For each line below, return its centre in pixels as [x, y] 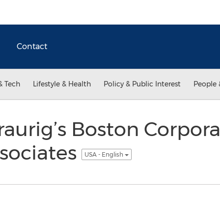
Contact [32, 46]
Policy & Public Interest [142, 84]
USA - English [104, 154]
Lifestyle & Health [62, 84]
